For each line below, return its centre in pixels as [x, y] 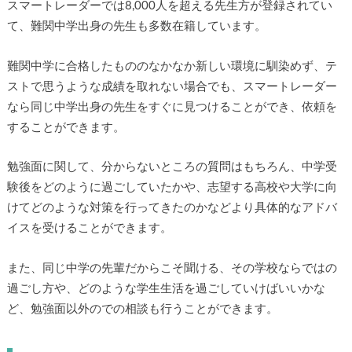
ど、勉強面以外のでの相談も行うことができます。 [142, 309]
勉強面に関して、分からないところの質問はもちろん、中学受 [172, 167]
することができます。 [66, 127]
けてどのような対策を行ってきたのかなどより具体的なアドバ [172, 208]
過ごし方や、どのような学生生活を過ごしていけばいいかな [166, 289]
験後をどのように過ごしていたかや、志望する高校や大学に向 [172, 188]
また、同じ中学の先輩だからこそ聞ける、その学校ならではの [172, 268]
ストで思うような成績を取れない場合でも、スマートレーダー [172, 86]
